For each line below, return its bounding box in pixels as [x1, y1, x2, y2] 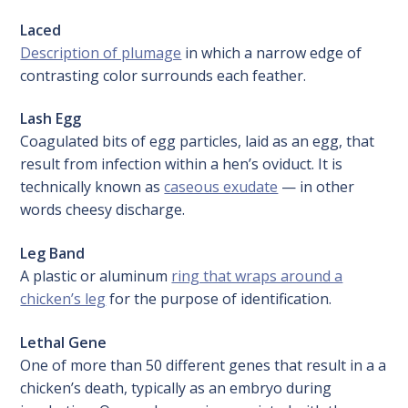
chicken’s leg [20, 289, 107, 310]
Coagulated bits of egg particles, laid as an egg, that [20, 131, 375, 152]
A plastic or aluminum [20, 266, 172, 287]
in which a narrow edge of [181, 42, 362, 63]
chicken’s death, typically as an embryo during [20, 377, 332, 398]
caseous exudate [164, 177, 279, 198]
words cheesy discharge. [20, 199, 186, 220]
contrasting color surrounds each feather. [20, 65, 307, 86]
